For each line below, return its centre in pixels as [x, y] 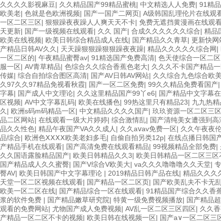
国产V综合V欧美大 [102, 164]
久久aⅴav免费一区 [148, 129]
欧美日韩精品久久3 [103, 155]
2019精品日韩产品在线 [144, 173]
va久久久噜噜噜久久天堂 [172, 164]
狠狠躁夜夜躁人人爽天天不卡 [90, 22]
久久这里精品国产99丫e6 [116, 93]
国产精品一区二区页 [118, 182]
